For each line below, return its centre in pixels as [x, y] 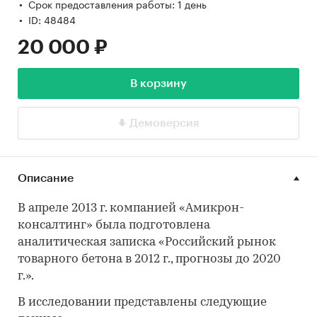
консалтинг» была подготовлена [114, 225]
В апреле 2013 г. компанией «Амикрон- [131, 208]
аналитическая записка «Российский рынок [147, 242]
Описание [46, 178]
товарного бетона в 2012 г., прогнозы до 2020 [149, 259]
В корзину [158, 83]
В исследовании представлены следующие [142, 302]
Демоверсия [164, 123]
